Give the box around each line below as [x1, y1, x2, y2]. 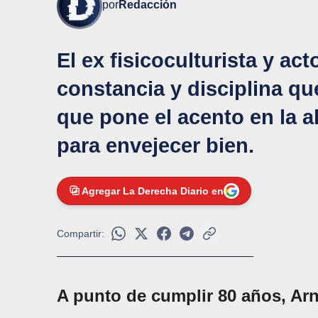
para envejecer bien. [57, 133, 254, 157]
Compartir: [57, 227, 104, 239]
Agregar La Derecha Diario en [82, 185, 224, 197]
